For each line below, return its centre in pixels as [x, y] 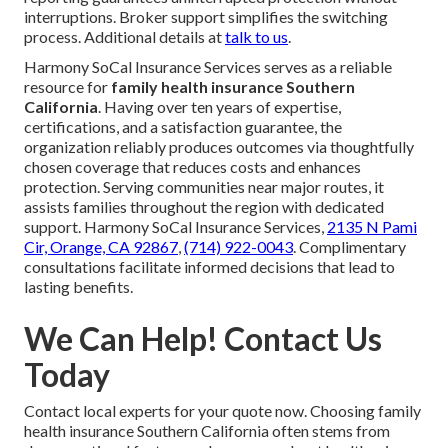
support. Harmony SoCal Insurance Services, [175, 226]
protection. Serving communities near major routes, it [204, 186]
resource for [67, 86]
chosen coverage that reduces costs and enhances [192, 166]
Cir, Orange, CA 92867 [101, 246]
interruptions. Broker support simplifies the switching [206, 16]
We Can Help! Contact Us [203, 338]
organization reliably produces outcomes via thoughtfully [219, 146]
